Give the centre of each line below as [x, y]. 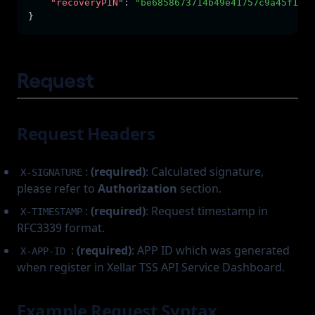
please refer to [57, 188]
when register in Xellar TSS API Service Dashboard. [151, 267]
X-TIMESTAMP [51, 212]
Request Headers [86, 133]
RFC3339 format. [61, 228]
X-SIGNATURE [51, 172]
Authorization [137, 188]
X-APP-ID [43, 251]
